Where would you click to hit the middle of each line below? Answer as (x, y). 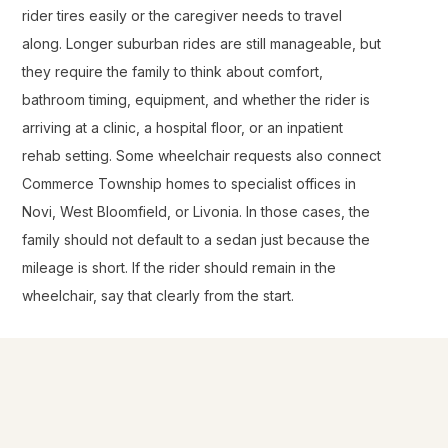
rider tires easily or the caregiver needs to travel (182, 15)
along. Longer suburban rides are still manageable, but (201, 43)
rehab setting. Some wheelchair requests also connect (201, 155)
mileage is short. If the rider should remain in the (179, 267)
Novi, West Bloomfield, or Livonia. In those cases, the (196, 211)
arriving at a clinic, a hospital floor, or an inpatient (182, 127)
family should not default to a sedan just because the (196, 239)
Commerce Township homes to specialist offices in (189, 183)
